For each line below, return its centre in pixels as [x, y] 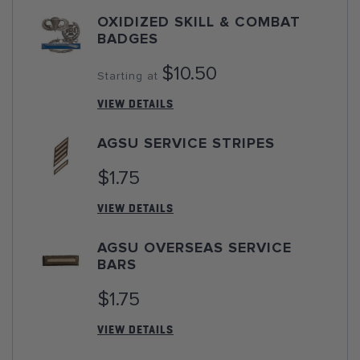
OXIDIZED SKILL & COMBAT [199, 22]
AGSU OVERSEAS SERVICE [194, 248]
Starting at [128, 76]
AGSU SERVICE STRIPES [186, 144]
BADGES [128, 39]
